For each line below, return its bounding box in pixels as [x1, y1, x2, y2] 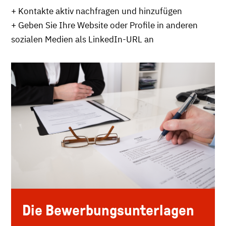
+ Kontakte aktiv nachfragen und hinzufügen [11, 5, 182, 17]
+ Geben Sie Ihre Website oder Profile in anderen [11, 19, 198, 31]
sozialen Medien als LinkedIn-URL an [11, 33, 154, 45]
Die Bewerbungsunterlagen [22, 201, 194, 218]
